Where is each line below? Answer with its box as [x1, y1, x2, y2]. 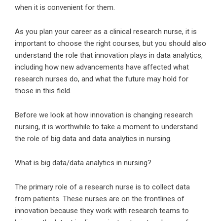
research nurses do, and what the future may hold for [15, 74, 188, 83]
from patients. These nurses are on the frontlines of [15, 194, 184, 203]
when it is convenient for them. [15, 3, 115, 12]
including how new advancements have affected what [15, 63, 189, 72]
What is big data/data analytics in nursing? [15, 158, 151, 167]
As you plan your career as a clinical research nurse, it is [15, 27, 197, 36]
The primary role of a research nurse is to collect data [15, 183, 190, 191]
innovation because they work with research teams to [15, 206, 189, 215]
